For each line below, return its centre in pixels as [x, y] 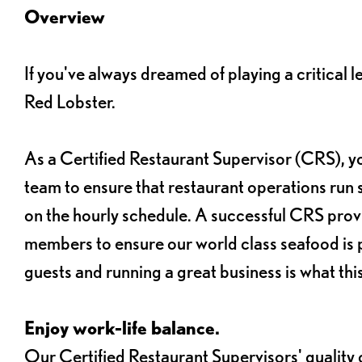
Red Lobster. [70, 101]
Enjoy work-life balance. [122, 327]
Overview [65, 16]
